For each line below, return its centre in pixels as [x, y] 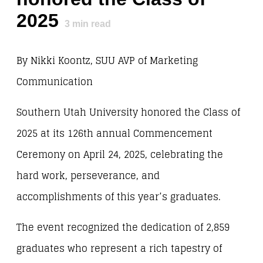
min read [90, 24]
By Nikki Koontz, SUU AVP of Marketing [107, 61]
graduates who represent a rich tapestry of [119, 249]
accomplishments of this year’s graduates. [119, 197]
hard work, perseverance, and [88, 176]
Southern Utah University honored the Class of [128, 113]
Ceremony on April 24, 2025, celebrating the [120, 155]
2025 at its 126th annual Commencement [114, 134]
